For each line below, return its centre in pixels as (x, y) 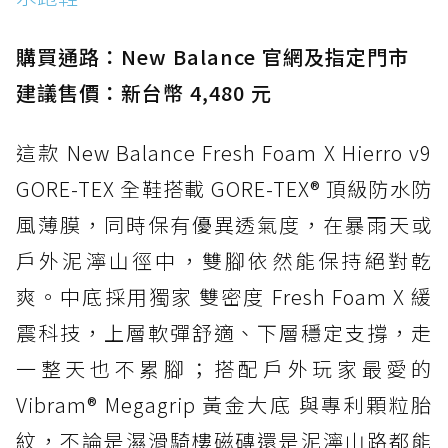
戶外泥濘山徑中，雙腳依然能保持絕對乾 (224, 260)
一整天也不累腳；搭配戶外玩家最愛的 (224, 368)
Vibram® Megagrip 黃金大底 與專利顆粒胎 (224, 404)
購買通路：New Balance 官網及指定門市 (212, 56)
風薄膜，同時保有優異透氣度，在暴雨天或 (224, 224)
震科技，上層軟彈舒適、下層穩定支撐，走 (224, 332)
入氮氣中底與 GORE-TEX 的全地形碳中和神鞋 (231, 26)
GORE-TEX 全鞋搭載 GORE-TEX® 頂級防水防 (224, 188)
